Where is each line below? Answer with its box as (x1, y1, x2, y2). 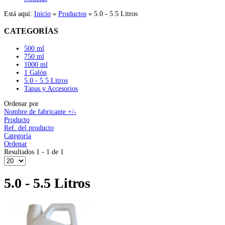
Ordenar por (4, 99, 39, 107)
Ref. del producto (4, 124, 54, 132)
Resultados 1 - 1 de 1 (4, 148, 64, 156)
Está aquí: (4, 10, 34, 18)
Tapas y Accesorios (24, 84, 78, 92)
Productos (58, 10, 86, 18)
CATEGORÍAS (4, 26, 58, 36)
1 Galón (24, 68, 47, 76)
